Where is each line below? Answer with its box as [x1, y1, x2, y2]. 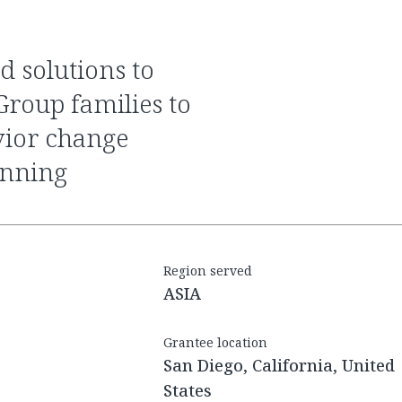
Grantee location [163, 334, 267, 352]
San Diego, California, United [163, 354, 395, 377]
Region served [163, 262, 252, 280]
